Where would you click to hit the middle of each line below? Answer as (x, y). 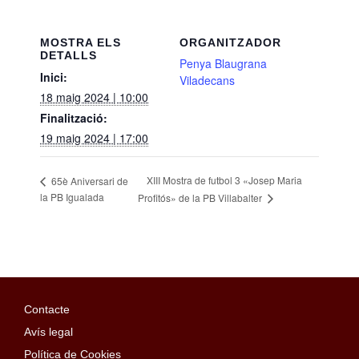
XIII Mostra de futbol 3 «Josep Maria (225, 180)
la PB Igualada (72, 196)
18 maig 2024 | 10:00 (94, 97)
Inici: (54, 77)
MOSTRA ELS (81, 42)
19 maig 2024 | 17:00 (94, 137)
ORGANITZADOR (230, 42)
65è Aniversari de (89, 180)
